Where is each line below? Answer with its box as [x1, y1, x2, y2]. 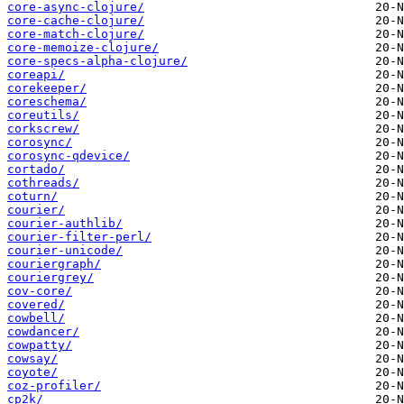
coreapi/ [7, 68, 65, 82]
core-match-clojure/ [7, 27, 144, 41]
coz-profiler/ [7, 379, 101, 393]
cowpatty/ [7, 338, 72, 353]
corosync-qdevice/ [7, 149, 130, 163]
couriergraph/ [7, 257, 101, 271]
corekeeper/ [7, 81, 87, 96]
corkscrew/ [7, 122, 79, 136]
